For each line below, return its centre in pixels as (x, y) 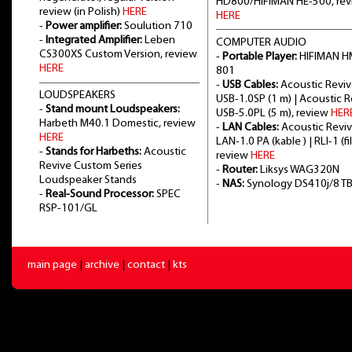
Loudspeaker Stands (88, 180)
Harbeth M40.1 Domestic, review (117, 123)
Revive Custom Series (91, 166)
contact (146, 265)
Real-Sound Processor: (100, 194)
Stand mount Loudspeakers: (113, 109)
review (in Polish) (81, 13)
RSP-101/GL (68, 208)
